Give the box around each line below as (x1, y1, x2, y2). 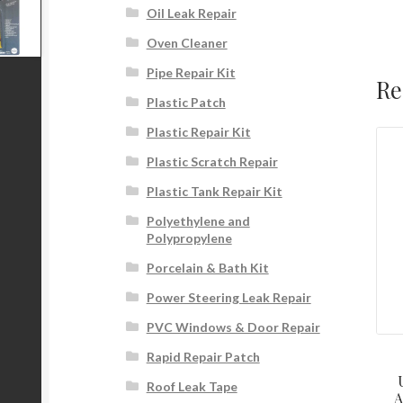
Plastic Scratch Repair (146, 154, 278, 170)
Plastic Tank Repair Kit (146, 184, 282, 200)
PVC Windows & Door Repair (146, 319, 320, 336)
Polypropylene (146, 230, 232, 246)
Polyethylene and (146, 213, 250, 229)
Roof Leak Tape (146, 379, 237, 395)
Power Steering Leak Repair (146, 290, 311, 306)
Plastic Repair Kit (146, 124, 251, 140)
